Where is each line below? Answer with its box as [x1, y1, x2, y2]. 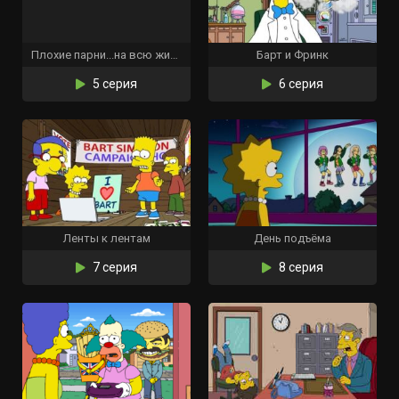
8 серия [276, 260, 323, 274]
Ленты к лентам [62, 232, 151, 245]
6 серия [276, 77, 323, 91]
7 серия [90, 260, 137, 274]
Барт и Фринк [256, 48, 329, 61]
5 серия [90, 77, 137, 91]
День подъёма [254, 232, 331, 245]
